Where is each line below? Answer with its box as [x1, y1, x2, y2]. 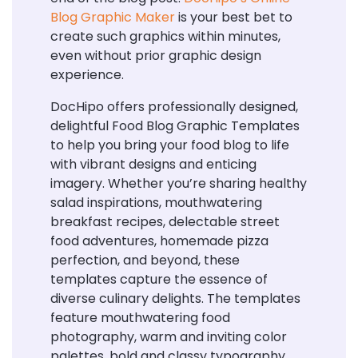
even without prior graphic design [50, 46, 261, 66]
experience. [50, 66, 124, 85]
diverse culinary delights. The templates [50, 289, 300, 308]
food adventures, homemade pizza [50, 232, 268, 251]
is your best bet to [175, 8, 292, 27]
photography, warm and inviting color [50, 328, 287, 347]
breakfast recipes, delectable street [50, 213, 280, 232]
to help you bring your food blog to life [50, 136, 289, 155]
